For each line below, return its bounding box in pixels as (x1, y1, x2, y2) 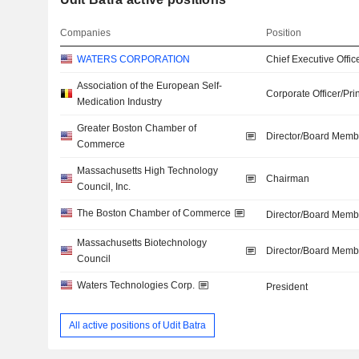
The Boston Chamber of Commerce (76, 208, 231, 219)
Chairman (266, 173, 310, 184)
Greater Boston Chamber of (76, 123, 196, 134)
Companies (59, 27, 111, 38)
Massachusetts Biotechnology (76, 237, 207, 248)
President (266, 281, 309, 292)
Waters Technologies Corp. (76, 280, 195, 291)
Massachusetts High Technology (76, 165, 218, 176)
